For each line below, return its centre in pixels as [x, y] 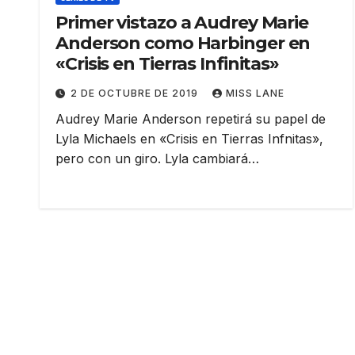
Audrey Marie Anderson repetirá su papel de [191, 119]
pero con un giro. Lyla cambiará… [157, 159]
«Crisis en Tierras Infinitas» [168, 64]
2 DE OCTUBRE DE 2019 [136, 94]
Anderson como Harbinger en [183, 44]
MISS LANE [255, 94]
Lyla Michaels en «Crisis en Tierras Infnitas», [189, 139]
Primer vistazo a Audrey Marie [182, 23]
